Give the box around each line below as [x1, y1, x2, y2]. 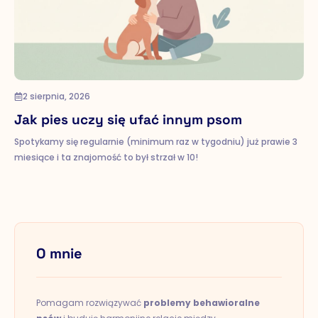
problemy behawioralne [143, 297, 260, 309]
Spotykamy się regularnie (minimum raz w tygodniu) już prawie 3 [14, 136, 297, 148]
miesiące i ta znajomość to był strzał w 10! [14, 151, 198, 163]
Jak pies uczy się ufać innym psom [14, 111, 242, 128]
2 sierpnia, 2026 [23, 90, 90, 102]
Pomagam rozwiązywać [36, 297, 143, 309]
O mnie [36, 244, 82, 263]
